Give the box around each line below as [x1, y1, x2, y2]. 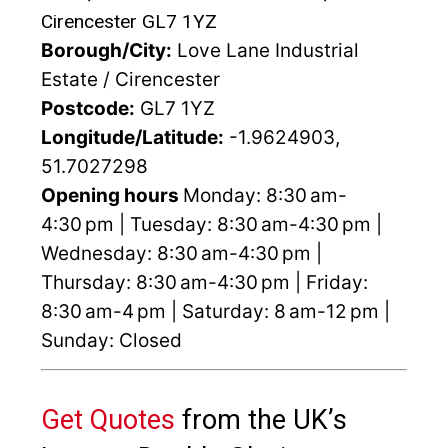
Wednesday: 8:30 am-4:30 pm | [41, 241, 322, 265]
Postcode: [41, 96, 135, 120]
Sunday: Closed [41, 328, 182, 352]
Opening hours [41, 183, 183, 207]
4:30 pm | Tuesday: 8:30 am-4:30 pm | [41, 212, 382, 236]
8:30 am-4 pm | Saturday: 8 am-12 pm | [41, 299, 390, 323]
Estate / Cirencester [41, 67, 220, 91]
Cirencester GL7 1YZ [41, 9, 217, 33]
